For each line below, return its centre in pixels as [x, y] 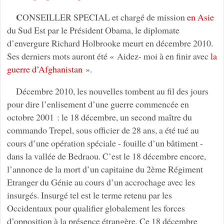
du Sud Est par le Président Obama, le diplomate [93, 30]
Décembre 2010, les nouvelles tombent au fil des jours [112, 91]
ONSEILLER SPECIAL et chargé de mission [104, 17]
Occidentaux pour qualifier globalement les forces [96, 208]
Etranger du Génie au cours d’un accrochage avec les [101, 182]
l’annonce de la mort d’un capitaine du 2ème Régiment [105, 169]
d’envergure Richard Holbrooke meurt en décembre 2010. [110, 43]
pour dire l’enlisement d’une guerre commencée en [98, 104]
